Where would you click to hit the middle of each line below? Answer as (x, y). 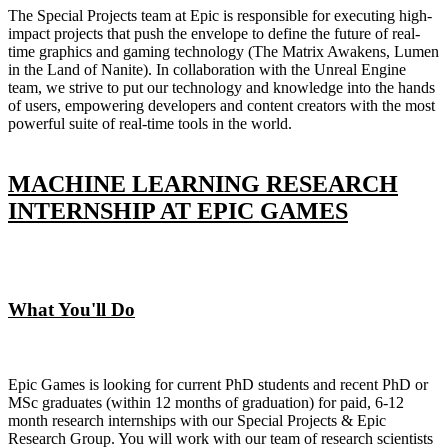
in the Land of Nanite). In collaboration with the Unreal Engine (207, 69)
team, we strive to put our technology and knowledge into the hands (221, 87)
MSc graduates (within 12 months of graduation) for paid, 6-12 (206, 403)
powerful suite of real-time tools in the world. (150, 123)
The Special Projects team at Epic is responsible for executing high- (220, 15)
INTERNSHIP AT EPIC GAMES (178, 210)
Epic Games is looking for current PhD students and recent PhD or (218, 385)
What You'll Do (71, 310)
